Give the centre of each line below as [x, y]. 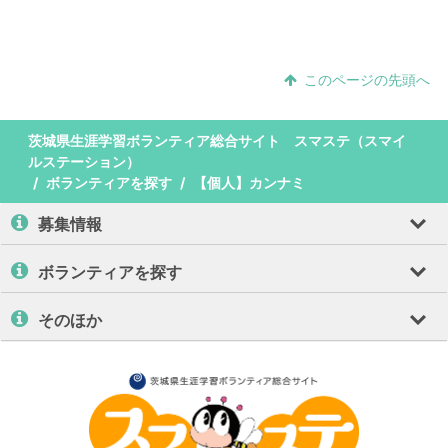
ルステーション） [84, 162]
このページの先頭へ [366, 80]
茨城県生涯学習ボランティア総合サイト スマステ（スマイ [217, 141]
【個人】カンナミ [249, 183]
